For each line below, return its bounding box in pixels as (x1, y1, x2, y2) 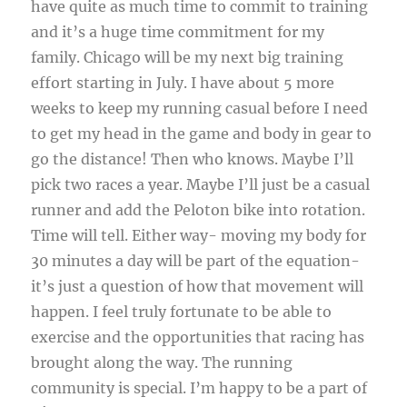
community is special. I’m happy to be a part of (31, 379, 368, 398)
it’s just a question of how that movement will (31, 277, 364, 296)
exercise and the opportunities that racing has (31, 328, 365, 347)
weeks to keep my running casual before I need (31, 99, 369, 118)
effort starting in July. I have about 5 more (31, 74, 335, 93)
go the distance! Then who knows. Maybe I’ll (31, 150, 354, 169)
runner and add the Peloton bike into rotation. (31, 201, 366, 220)
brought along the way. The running (31, 353, 293, 372)
